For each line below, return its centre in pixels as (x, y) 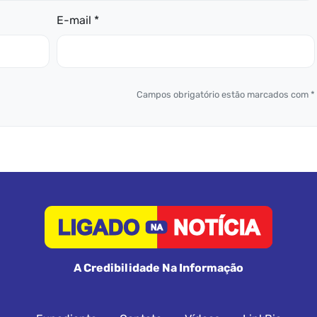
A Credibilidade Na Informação (158, 267)
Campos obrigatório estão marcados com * (226, 94)
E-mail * (77, 20)
